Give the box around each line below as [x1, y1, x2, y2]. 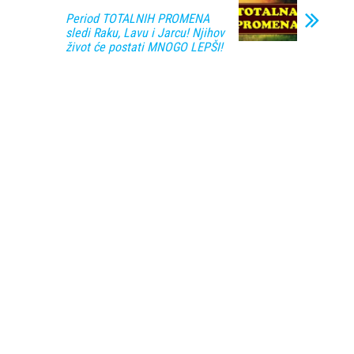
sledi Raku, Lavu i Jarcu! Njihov [66, 24, 224, 40]
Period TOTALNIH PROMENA [66, 10, 209, 26]
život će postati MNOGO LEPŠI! [66, 39, 223, 55]
